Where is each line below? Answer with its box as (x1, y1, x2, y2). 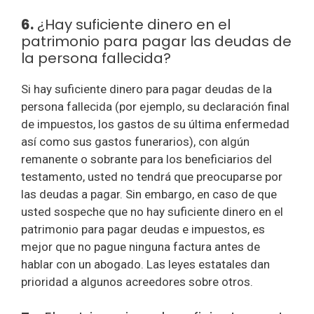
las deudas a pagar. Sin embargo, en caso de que (21, 187, 277, 201)
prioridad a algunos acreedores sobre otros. (21, 275, 253, 289)
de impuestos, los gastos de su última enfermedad (21, 117, 289, 131)
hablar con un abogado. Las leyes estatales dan (21, 257, 270, 271)
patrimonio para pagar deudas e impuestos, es (21, 222, 265, 236)
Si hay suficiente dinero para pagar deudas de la (21, 82, 272, 96)
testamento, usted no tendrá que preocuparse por (21, 170, 282, 184)
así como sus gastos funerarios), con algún (21, 135, 250, 149)
